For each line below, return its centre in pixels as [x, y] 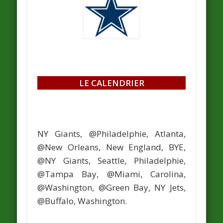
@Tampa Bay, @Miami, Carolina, [111, 174]
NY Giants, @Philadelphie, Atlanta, [111, 133]
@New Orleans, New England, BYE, [111, 147]
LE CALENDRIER [111, 83]
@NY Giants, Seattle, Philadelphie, [111, 160]
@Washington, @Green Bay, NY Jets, [111, 187]
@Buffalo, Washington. [82, 201]
